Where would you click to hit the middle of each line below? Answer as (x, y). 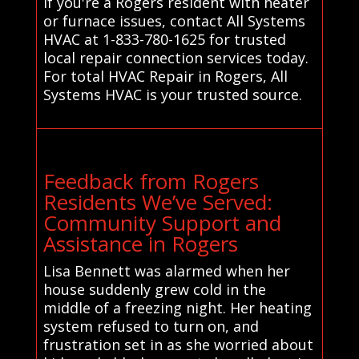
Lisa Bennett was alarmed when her (166, 271)
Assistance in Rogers (140, 244)
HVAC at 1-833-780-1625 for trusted (164, 40)
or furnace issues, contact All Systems (174, 21)
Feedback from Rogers (151, 182)
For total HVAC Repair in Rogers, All (165, 77)
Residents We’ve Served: (157, 202)
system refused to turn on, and (151, 327)
